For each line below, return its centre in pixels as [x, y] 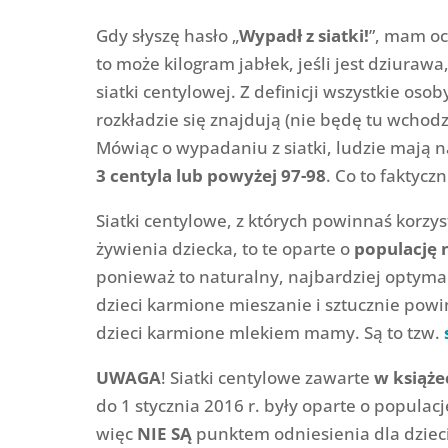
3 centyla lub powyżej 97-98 [210, 175]
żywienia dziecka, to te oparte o [224, 248]
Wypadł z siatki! [303, 35]
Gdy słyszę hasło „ [167, 35]
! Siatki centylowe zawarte [267, 377]
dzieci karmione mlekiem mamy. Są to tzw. [269, 332]
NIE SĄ [164, 433]
